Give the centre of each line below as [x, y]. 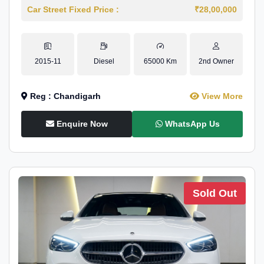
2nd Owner [216, 61]
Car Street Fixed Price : [73, 9]
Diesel [104, 61]
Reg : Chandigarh [64, 96]
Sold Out [215, 193]
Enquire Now [81, 124]
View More [221, 96]
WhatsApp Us [191, 124]
